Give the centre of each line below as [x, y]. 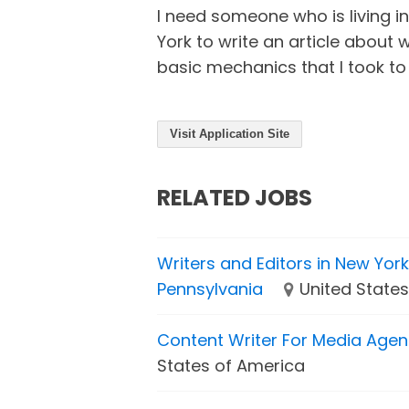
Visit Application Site [230, 134]
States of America [231, 365]
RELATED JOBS [235, 198]
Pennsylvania [210, 288]
